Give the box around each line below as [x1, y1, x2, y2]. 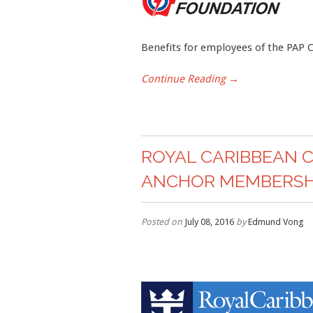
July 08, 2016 [182, 217, 236, 227]
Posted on [141, 217, 182, 227]
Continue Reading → [141, 73, 239, 85]
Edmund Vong [246, 217, 304, 227]
